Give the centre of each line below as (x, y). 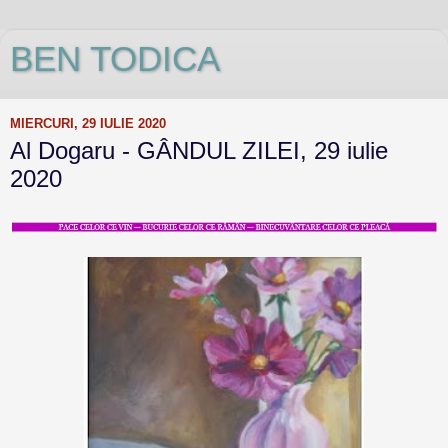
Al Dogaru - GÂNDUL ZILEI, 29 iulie (199, 150)
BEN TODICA (115, 59)
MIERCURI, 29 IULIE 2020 (88, 123)
